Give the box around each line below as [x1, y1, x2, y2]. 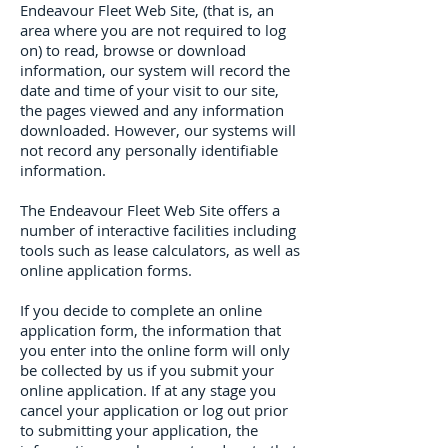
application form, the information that [20, 320, 281, 340]
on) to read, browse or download [20, 40, 246, 60]
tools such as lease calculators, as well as [20, 240, 300, 260]
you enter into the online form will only [20, 340, 290, 360]
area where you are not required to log [20, 20, 286, 40]
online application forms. [20, 260, 192, 280]
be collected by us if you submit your [20, 360, 274, 380]
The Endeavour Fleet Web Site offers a [20, 200, 280, 220]
